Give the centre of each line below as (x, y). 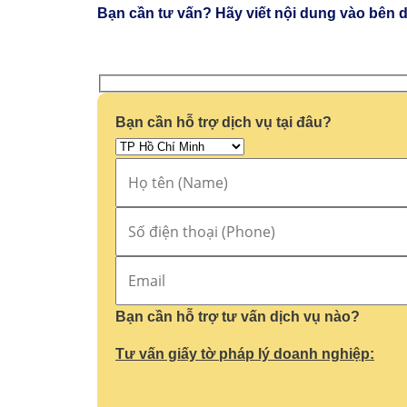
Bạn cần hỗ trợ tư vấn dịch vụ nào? (238, 316)
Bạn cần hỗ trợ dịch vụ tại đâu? (223, 122)
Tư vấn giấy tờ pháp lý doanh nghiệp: (245, 353)
